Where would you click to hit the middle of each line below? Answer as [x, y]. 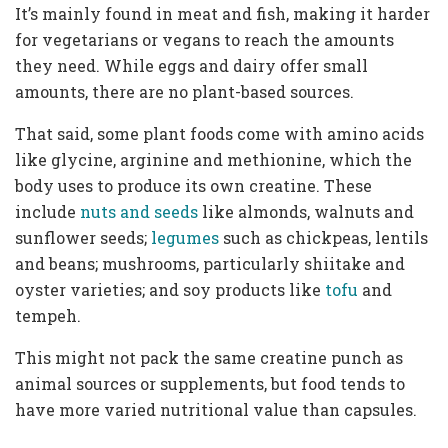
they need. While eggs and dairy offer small [191, 66]
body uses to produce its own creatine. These [193, 186]
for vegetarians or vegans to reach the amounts [204, 40]
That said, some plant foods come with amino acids [219, 134]
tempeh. [48, 316]
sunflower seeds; [83, 238]
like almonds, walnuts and [306, 212]
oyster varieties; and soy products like [170, 290]
